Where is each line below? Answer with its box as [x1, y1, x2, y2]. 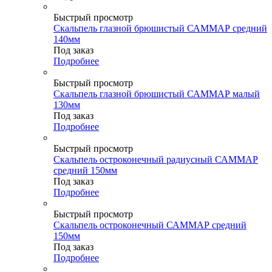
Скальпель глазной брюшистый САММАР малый [53, 88, 260, 99]
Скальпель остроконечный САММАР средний [53, 219, 246, 230]
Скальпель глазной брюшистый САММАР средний [53, 22, 267, 33]
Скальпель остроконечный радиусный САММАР [53, 154, 258, 165]
